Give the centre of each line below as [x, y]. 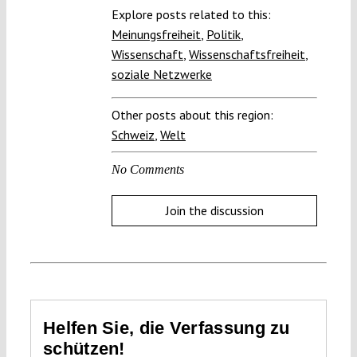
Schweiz [133, 135]
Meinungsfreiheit [156, 35]
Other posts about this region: [192, 115]
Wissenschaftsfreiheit [247, 55]
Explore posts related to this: [191, 15]
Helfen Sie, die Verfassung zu [167, 328]
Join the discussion [214, 211]
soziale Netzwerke [162, 75]
